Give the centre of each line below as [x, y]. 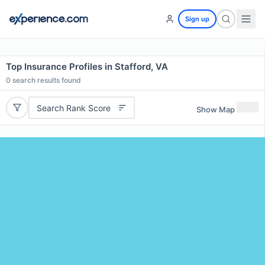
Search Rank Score [73, 108]
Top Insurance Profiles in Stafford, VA [87, 67]
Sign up [197, 19]
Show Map [216, 109]
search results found [46, 80]
